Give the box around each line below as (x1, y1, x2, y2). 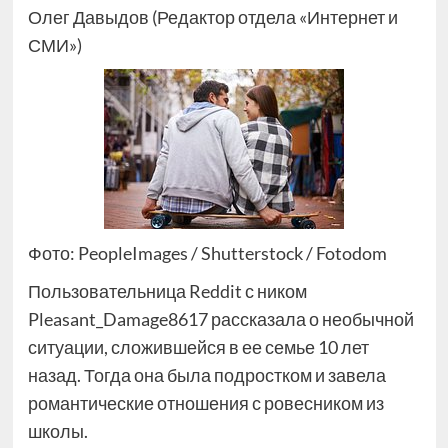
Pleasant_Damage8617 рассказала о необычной (27, 308, 414, 330)
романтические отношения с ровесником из (27, 392, 384, 414)
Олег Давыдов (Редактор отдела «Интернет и (27, 6, 398, 28)
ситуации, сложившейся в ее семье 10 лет (27, 336, 369, 358)
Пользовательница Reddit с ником (27, 280, 307, 302)
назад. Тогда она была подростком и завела (27, 364, 386, 386)
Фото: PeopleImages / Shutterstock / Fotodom (27, 242, 387, 264)
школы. (27, 420, 88, 442)
